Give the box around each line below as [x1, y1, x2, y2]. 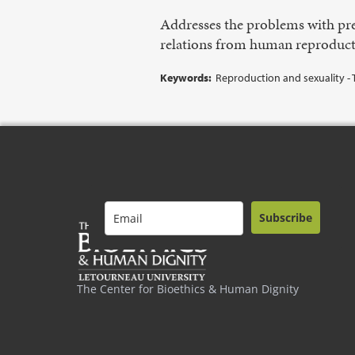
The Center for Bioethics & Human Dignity [77, 281, 300, 296]
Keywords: [160, 71, 212, 85]
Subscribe [259, 210, 313, 225]
